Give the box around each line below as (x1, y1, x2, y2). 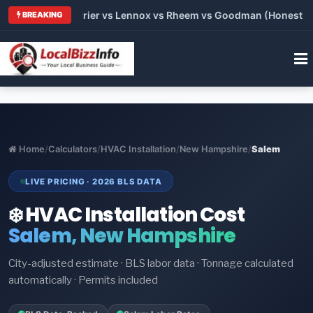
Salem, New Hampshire (8, 222, 236, 250)
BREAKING (21, 9, 63, 20)
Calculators (48, 143, 97, 154)
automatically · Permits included (8, 274, 158, 287)
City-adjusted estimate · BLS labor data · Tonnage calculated (8, 257, 293, 270)
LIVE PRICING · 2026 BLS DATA (25, 176, 162, 187)
